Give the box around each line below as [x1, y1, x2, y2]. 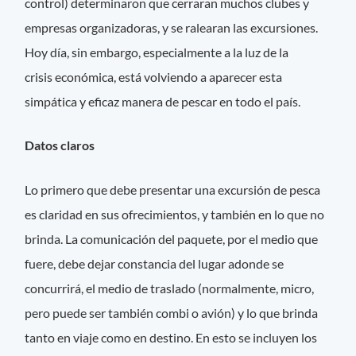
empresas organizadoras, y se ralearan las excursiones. [25, 20, 319, 36]
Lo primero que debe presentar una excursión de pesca [25, 181, 321, 197]
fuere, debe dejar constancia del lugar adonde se [25, 255, 284, 271]
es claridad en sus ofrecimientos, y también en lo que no [25, 206, 325, 222]
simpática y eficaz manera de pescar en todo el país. [25, 94, 301, 110]
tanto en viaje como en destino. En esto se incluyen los [25, 329, 318, 345]
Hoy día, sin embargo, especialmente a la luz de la [25, 44, 289, 60]
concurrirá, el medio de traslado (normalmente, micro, [25, 280, 315, 296]
